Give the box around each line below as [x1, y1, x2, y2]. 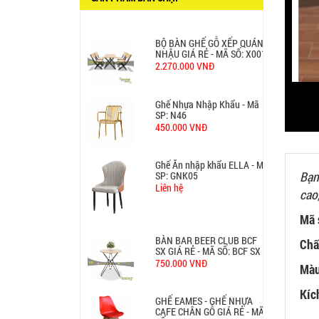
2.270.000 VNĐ [155, 46, 215, 60]
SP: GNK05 [155, 155, 199, 169]
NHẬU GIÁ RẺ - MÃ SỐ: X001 [155, 33, 267, 48]
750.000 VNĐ [155, 243, 208, 257]
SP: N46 [155, 94, 187, 108]
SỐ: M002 [155, 302, 193, 316]
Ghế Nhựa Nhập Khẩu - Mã [155, 83, 260, 98]
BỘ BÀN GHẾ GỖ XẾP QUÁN [155, 23, 264, 37]
